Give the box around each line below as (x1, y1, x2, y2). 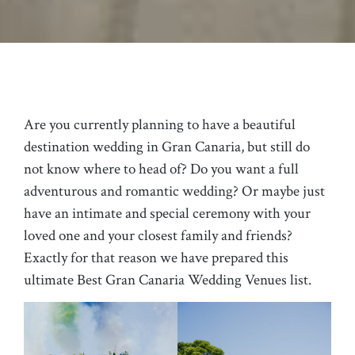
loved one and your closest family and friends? (24, 225, 292, 246)
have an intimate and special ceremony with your (24, 203, 311, 223)
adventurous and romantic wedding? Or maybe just (24, 181, 325, 201)
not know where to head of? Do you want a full (24, 158, 299, 179)
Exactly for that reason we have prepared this (24, 247, 288, 268)
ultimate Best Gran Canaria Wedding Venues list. (24, 269, 311, 290)
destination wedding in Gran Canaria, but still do (24, 136, 310, 157)
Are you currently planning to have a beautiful (24, 114, 296, 135)
